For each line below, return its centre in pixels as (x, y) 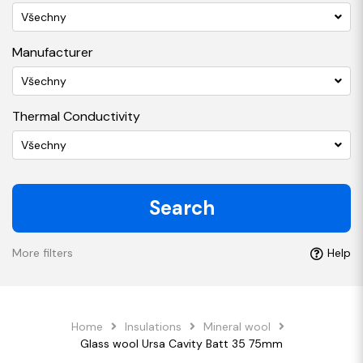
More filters (43, 253)
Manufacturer (53, 52)
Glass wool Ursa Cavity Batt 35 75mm (181, 344)
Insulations (153, 327)
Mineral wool (237, 327)
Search (181, 208)
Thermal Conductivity (76, 116)
